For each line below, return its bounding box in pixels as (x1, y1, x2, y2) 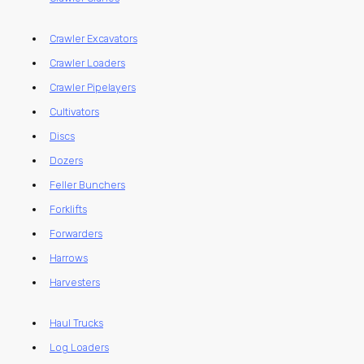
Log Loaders (50, 341, 109, 354)
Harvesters (50, 276, 100, 289)
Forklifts (50, 203, 87, 216)
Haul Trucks (50, 317, 103, 330)
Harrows (50, 252, 88, 265)
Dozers (50, 154, 83, 167)
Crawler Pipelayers (50, 81, 136, 94)
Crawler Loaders (50, 57, 125, 70)
